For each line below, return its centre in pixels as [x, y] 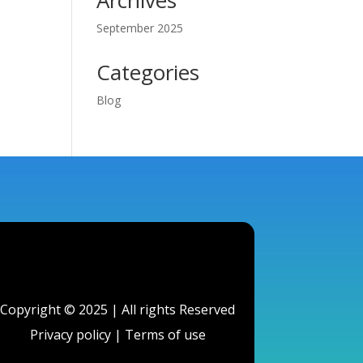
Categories [148, 72]
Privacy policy [70, 334]
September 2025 [140, 28]
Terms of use [165, 334]
